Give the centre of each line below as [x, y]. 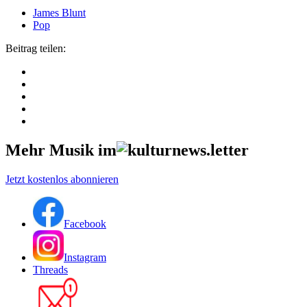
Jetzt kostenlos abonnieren [62, 179]
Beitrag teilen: [36, 48]
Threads [50, 269]
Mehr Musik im [61, 150]
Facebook [85, 223]
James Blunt [59, 12]
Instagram [85, 257]
